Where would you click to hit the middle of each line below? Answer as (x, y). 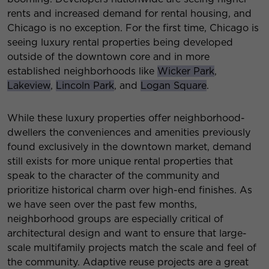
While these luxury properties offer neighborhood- (126, 118)
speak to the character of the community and (113, 176)
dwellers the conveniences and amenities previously (129, 133)
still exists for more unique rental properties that (120, 162)
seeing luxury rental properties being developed (120, 43)
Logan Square (174, 86)
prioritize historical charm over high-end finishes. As (130, 190)
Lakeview (29, 86)
